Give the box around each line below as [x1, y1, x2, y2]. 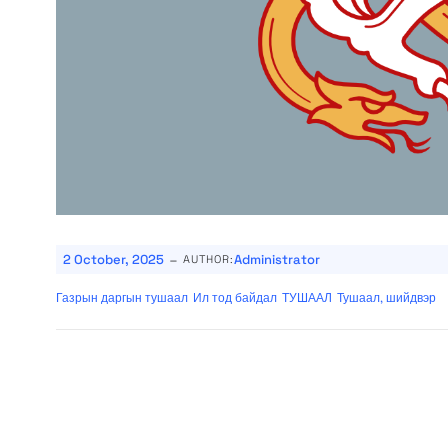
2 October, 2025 [63, 251, 164, 268]
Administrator [234, 251, 320, 268]
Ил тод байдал [193, 290, 277, 306]
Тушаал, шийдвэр [337, 290, 436, 306]
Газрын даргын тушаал [56, 290, 188, 306]
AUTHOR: [183, 252, 234, 266]
